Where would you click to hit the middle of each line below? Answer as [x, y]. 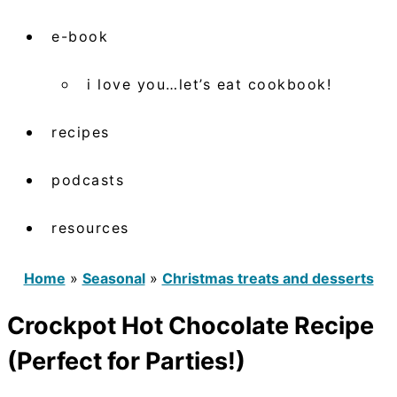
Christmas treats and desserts [268, 278]
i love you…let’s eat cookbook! [209, 84]
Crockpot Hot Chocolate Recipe [191, 326]
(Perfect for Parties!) [126, 362]
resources [90, 227]
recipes [81, 132]
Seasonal [113, 278]
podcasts [88, 179]
